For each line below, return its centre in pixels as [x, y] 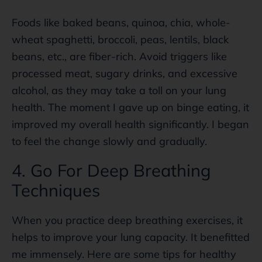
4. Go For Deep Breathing [111, 170]
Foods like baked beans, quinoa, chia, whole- [121, 22]
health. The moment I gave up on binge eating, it [130, 107]
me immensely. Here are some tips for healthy [124, 254]
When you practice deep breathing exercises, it [127, 220]
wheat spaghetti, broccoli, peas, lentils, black [120, 39]
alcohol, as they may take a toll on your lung [119, 90]
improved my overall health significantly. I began [130, 124]
